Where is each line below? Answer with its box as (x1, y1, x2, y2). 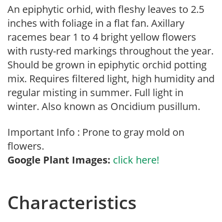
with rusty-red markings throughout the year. (7, 44, 214, 57)
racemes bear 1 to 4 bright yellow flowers (7, 30, 196, 44)
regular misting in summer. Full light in (7, 86, 183, 99)
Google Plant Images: (7, 153, 111, 166)
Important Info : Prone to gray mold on (7, 125, 184, 139)
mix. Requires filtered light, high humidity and (7, 72, 215, 85)
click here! (113, 153, 159, 166)
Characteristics (7, 190, 137, 215)
